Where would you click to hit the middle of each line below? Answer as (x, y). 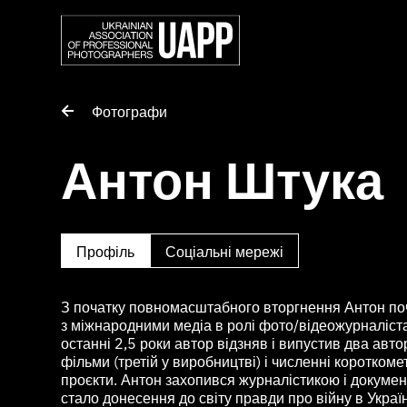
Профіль (106, 251)
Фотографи (130, 111)
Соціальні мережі (225, 251)
